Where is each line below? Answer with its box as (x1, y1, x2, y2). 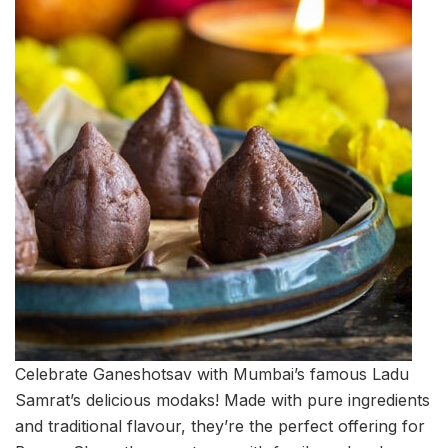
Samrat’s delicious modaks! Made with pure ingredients (15, 390, 430, 411)
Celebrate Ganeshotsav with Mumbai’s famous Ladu (15, 364, 409, 385)
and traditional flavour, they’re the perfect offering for (15, 416, 425, 437)
